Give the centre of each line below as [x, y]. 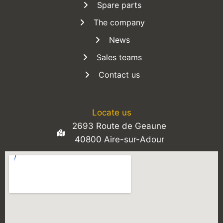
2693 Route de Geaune [119, 126]
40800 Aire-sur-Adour [119, 139]
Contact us [119, 74]
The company [119, 22]
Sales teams [119, 57]
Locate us [111, 112]
